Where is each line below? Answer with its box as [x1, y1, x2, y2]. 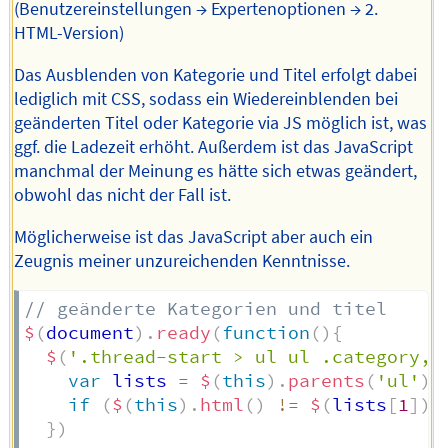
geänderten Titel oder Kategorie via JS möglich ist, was [14, 112, 428, 135]
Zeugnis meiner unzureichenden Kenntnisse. [14, 249, 351, 272]
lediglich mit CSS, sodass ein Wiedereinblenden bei [14, 88, 399, 111]
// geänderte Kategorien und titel [23, 297, 409, 320]
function [221, 321, 310, 344]
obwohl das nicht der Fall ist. [14, 184, 232, 207]
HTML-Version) [14, 22, 125, 45]
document [45, 321, 134, 344]
